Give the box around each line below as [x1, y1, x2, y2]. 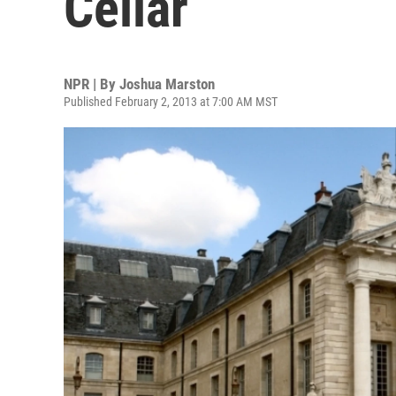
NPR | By [64, 75, 119, 93]
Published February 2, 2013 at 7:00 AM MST [64, 95, 278, 109]
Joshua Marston [119, 75, 215, 93]
